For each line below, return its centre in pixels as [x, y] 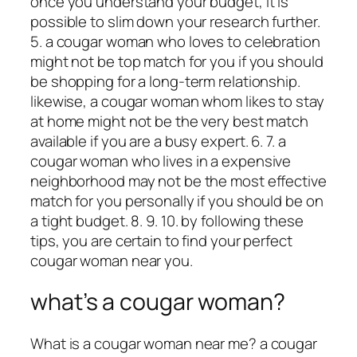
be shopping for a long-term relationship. [165, 81]
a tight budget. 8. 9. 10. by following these [167, 220]
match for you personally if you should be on [177, 200]
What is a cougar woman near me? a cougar [174, 344]
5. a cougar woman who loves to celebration [175, 41]
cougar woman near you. [112, 260]
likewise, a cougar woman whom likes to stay [177, 101]
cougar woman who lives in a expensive [161, 161]
